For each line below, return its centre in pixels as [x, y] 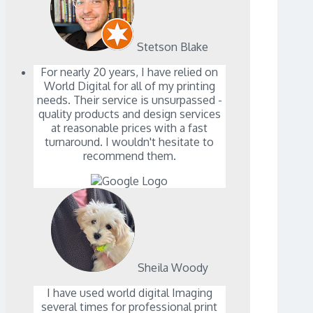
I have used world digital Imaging [129, 293]
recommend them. [129, 156]
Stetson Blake [173, 47]
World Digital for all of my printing [129, 86]
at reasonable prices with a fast [130, 128]
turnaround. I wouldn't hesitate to [130, 142]
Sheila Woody [173, 268]
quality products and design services [129, 114]
